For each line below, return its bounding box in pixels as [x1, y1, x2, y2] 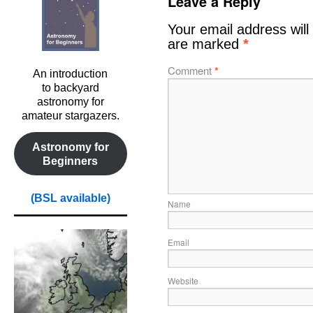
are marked [168, 36, 243, 52]
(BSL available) [31, 192, 110, 205]
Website [168, 275, 198, 286]
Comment [168, 63, 214, 78]
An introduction [33, 68, 108, 80]
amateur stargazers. [22, 110, 119, 122]
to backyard [42, 82, 99, 94]
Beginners [43, 154, 99, 167]
